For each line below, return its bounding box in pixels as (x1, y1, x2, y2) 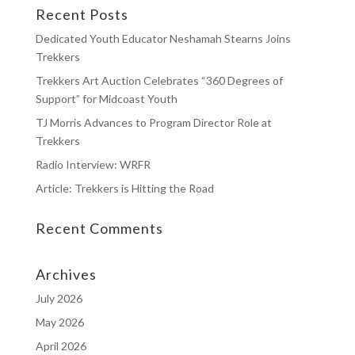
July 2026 (35, 291, 82, 305)
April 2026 (35, 338, 86, 353)
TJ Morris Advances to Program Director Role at (35, 115, 272, 129)
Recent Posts (35, 5, 128, 23)
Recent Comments (35, 219, 163, 237)
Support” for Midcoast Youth (35, 91, 177, 105)
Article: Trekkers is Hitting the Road (35, 181, 214, 195)
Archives (35, 265, 97, 283)
